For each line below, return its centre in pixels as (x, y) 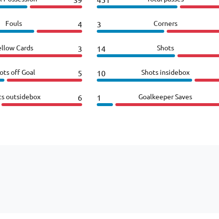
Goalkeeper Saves (165, 96)
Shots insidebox (165, 72)
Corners (165, 23)
